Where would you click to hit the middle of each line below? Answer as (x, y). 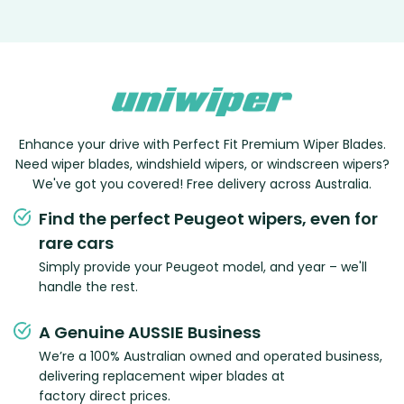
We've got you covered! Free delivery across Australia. (202, 184)
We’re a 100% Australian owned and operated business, (211, 357)
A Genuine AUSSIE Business (150, 333)
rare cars (76, 243)
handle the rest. (88, 287)
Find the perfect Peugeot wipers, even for (208, 219)
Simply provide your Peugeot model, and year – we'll (203, 267)
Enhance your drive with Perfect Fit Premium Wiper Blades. (202, 145)
